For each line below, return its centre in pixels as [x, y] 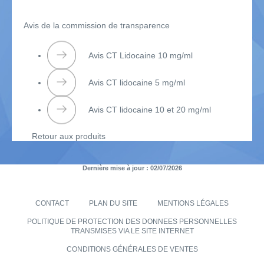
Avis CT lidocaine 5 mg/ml [137, 83]
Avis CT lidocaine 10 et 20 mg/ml [150, 110]
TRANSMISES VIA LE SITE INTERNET [132, 231]
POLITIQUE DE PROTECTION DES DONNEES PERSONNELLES [132, 222]
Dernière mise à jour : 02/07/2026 [132, 168]
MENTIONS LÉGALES [193, 204]
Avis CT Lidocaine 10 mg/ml [141, 56]
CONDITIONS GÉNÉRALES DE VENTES [132, 250]
